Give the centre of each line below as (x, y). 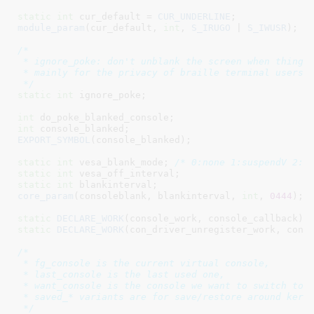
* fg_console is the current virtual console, (143, 263)
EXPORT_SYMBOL (54, 139)
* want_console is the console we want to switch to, (163, 285)
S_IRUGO (211, 27)
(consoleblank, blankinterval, (157, 196)
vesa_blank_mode (118, 162)
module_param (51, 27)
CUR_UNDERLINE (194, 16)
